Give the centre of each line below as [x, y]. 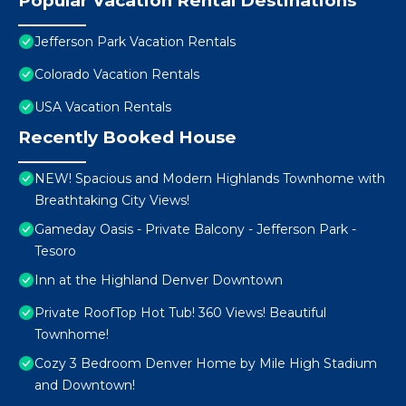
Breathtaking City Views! [112, 201]
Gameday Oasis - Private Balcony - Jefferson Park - [195, 230]
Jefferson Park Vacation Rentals [135, 42]
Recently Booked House [127, 138]
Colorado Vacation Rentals [117, 75]
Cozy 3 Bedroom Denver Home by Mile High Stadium [206, 364]
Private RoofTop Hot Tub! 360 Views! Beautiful [180, 313]
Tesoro [55, 251]
